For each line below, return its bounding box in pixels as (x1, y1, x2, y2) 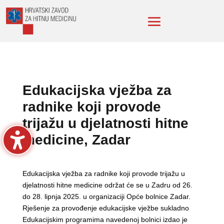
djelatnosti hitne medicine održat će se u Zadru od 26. (22, 181, 192, 189)
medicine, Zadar (22, 132, 130, 148)
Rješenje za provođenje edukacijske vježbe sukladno (22, 204, 189, 212)
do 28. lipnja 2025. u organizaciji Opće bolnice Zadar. (22, 192, 190, 201)
